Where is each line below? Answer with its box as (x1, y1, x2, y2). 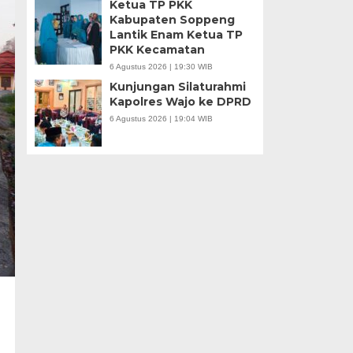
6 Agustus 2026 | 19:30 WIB (109, 62, 213, 72)
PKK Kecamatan (109, 43, 205, 58)
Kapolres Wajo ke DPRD (109, 95, 251, 110)
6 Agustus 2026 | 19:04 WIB (109, 114, 213, 124)
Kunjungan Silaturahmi (109, 80, 246, 95)
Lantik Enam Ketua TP (109, 28, 243, 43)
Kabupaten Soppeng (109, 13, 235, 28)
